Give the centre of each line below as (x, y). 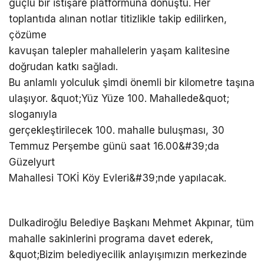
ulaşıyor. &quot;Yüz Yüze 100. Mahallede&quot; (119, 98)
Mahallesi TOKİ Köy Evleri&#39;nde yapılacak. (118, 178)
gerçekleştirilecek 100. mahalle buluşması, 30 (117, 130)
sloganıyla (33, 114)
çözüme (28, 35)
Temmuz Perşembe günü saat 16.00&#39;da (114, 146)
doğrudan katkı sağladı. (63, 67)
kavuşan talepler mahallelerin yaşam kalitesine (119, 51)
